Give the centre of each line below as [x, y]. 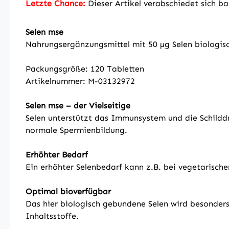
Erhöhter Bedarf [57, 155]
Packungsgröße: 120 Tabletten [85, 69]
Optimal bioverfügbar [68, 191]
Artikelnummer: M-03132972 [80, 81]
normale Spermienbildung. [76, 130]
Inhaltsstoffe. [52, 216]
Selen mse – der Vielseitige [78, 106]
